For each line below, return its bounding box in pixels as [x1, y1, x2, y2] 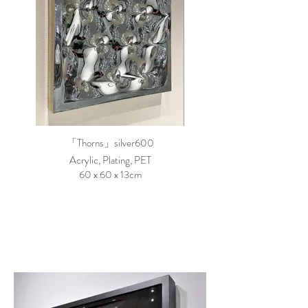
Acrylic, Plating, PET [69, 153, 151, 168]
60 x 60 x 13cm [78, 167, 142, 182]
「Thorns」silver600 [66, 135, 154, 151]
